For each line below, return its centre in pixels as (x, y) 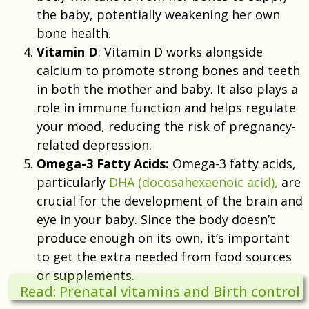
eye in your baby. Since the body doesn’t (156, 219)
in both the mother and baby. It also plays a (167, 89)
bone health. (74, 33)
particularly (73, 182)
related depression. (94, 144)
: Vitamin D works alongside (180, 51)
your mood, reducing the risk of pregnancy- (166, 126)
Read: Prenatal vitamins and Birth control (160, 291)
